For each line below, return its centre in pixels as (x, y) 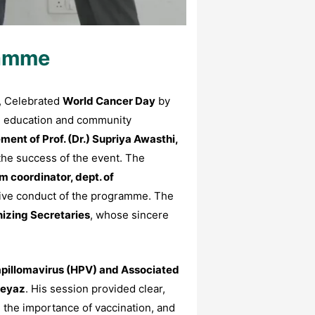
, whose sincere (129, 215)
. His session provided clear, (95, 289)
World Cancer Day (109, 101)
